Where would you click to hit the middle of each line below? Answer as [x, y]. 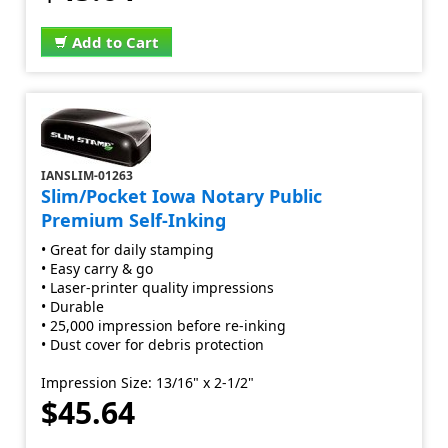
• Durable [73, 306]
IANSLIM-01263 [87, 175]
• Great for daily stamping [128, 249]
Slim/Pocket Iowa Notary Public [182, 196]
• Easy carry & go [97, 268]
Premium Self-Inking [134, 220]
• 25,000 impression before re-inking [164, 325]
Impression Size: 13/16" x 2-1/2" [148, 382]
